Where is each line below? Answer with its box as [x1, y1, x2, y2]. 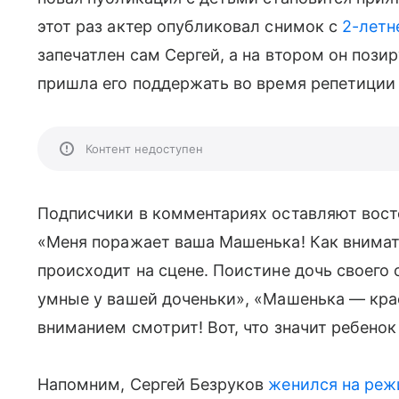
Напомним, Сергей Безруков [37, 375, 269, 394]
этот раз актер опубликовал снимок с [37, 17, 342, 36]
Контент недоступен [85, 142, 203, 156]
